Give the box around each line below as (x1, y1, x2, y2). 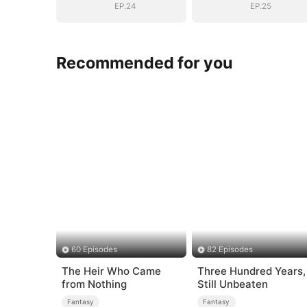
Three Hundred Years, (197, 265, 306, 278)
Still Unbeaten (197, 278, 268, 291)
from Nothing (61, 278, 127, 291)
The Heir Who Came (61, 265, 161, 278)
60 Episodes (71, 245, 117, 255)
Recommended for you (56, 52, 234, 73)
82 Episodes (207, 245, 254, 255)
